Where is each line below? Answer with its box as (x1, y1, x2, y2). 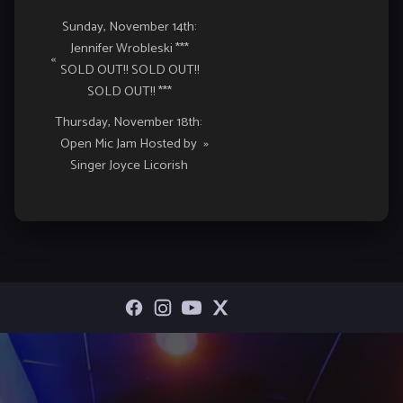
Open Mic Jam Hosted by (60, 132, 198, 155)
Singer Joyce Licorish (69, 154, 188, 176)
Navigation (31, 40, 114, 68)
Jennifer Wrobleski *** (70, 37, 190, 59)
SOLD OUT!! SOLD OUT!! (59, 58, 200, 81)
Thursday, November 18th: (55, 111, 203, 133)
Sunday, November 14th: (62, 15, 198, 38)
